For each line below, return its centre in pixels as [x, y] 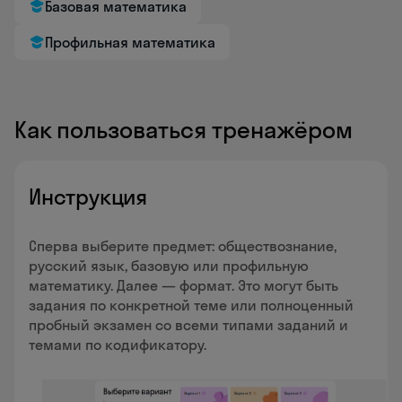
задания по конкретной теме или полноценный [191, 305]
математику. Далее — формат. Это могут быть [184, 285]
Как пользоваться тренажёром [184, 130]
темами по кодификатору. [118, 345]
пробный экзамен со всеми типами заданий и [188, 325]
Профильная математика [130, 42]
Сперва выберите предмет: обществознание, [183, 246]
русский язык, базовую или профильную [169, 266]
